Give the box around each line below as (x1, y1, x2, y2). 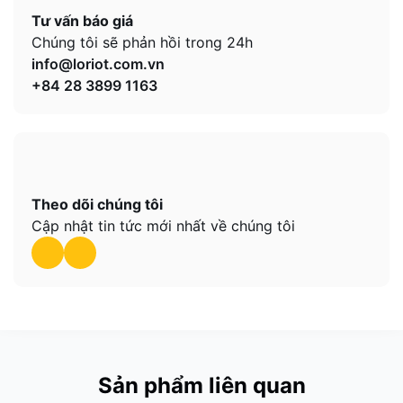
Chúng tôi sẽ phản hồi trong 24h (31, 33, 253, 51)
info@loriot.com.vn (31, 55, 165, 73)
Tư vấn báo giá (31, 12, 133, 30)
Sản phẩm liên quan (97, 372, 306, 399)
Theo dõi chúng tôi (31, 195, 163, 213)
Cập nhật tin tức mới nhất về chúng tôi (31, 217, 295, 235)
